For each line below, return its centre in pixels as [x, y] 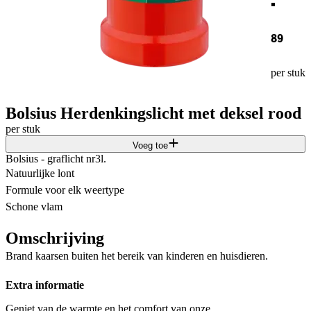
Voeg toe [150, 145]
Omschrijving [55, 238]
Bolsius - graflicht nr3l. [56, 158]
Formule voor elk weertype [65, 190]
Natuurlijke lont [40, 173]
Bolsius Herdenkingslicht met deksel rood [153, 113]
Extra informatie [45, 285]
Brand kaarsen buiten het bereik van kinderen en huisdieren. [137, 255]
